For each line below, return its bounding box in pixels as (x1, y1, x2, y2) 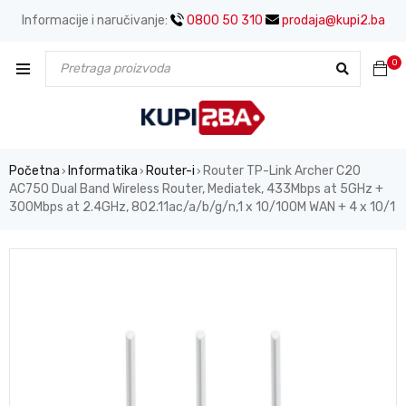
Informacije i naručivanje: (21, 13, 170, 28)
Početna (9, 162, 60, 179)
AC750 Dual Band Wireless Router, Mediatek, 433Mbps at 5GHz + (9, 180, 383, 197)
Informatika (68, 162, 138, 179)
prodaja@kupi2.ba (278, 13, 385, 28)
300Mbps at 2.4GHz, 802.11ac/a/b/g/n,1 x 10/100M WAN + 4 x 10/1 (9, 198, 395, 215)
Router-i (146, 162, 195, 179)
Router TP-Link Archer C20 (203, 162, 361, 179)
